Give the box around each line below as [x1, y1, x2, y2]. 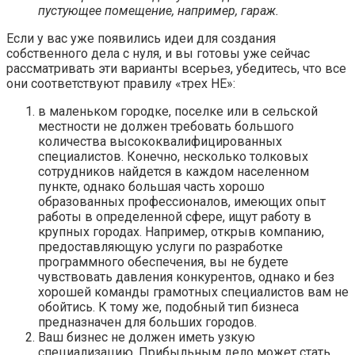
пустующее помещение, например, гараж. [38, 3, 279, 19]
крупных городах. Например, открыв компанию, [38, 224, 324, 240]
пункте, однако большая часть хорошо [38, 179, 265, 195]
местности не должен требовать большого [38, 119, 294, 135]
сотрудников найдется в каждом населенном [38, 164, 309, 180]
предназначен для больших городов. [38, 315, 257, 330]
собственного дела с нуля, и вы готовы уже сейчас [6, 46, 310, 62]
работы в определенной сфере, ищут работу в [38, 209, 311, 225]
